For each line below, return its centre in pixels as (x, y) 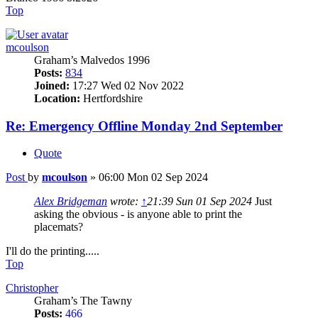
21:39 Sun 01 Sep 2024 (199, 202)
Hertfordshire (111, 98)
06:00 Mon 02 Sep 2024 (153, 177)
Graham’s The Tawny (83, 301)
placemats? (59, 227)
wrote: (124, 202)
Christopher (32, 288)
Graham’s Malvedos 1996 (92, 60)
